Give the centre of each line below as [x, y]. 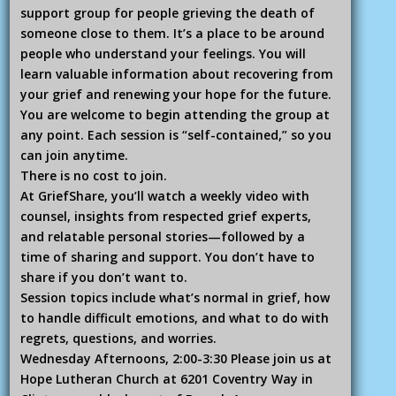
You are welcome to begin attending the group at [175, 114]
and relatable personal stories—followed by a [162, 236]
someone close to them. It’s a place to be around [172, 33]
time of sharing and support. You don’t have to [167, 256]
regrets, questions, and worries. [118, 338]
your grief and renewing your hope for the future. [175, 94]
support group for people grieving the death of [167, 12]
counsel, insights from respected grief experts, [165, 216]
